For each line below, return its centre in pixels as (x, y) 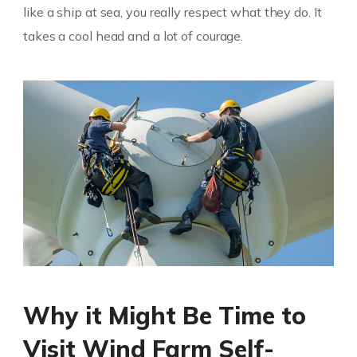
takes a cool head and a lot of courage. (133, 36)
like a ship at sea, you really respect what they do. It (173, 12)
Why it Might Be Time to (165, 316)
